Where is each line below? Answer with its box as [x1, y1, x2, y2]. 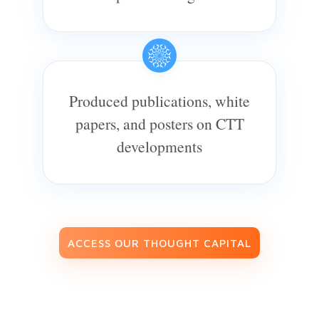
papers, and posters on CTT [75, 113, 244, 135]
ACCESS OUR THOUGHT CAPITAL [68, 236, 251, 250]
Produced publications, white [69, 90, 250, 112]
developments [117, 136, 202, 157]
